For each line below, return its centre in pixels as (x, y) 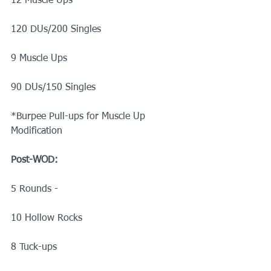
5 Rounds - (34, 189)
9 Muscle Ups (39, 59)
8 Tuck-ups (34, 247)
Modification (38, 131)
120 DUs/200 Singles (56, 30)
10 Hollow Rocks (47, 218)
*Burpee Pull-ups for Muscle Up (80, 117)
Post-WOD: (34, 160)
